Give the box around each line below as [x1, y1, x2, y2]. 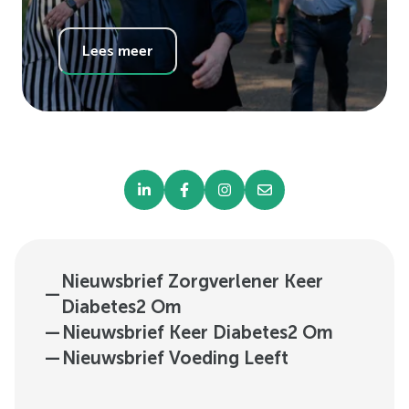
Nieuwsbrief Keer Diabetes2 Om [62, 322, 333, 342]
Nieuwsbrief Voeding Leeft [62, 348, 288, 368]
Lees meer [82, 43, 153, 58]
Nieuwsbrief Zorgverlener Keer [61, 271, 323, 291]
